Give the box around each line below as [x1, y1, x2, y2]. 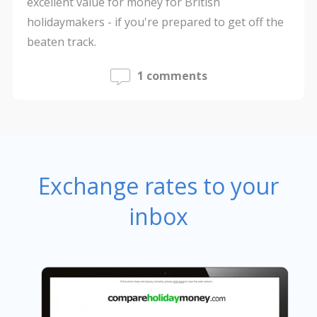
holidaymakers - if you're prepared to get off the [26, 14, 284, 30]
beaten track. [26, 34, 96, 50]
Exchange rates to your [38, 171, 279, 202]
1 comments [137, 68, 207, 84]
